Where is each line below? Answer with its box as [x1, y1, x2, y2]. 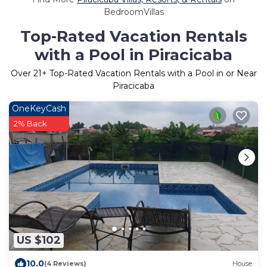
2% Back [14, 118, 47, 128]
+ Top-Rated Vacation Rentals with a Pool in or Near [41, 67, 257, 79]
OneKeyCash [12, 103, 66, 114]
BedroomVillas [103, 6, 164, 17]
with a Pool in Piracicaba [35, 45, 232, 64]
